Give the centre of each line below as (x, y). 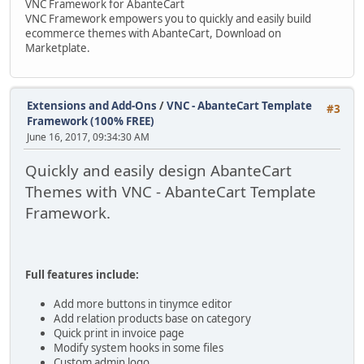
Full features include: (82, 275)
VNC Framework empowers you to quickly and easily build (168, 19)
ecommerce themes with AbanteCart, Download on (153, 34)
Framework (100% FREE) (91, 121)
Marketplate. (58, 48)
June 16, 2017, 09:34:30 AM (88, 136)
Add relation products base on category (152, 319)
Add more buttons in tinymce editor (143, 304)
